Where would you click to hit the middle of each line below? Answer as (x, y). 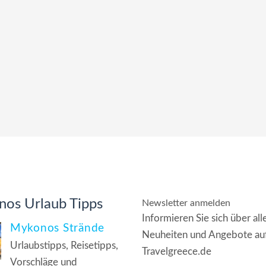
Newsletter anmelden (186, 203)
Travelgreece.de (177, 251)
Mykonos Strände (58, 228)
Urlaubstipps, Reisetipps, (64, 246)
